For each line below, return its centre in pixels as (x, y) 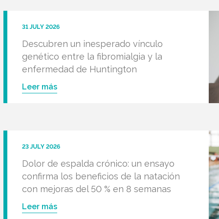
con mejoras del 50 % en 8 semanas (96, 189)
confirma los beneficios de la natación (101, 176)
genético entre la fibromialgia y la (92, 56)
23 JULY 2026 (41, 147)
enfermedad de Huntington (79, 69)
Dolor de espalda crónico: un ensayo (98, 164)
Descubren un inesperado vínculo (92, 44)
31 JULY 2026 (41, 27)
